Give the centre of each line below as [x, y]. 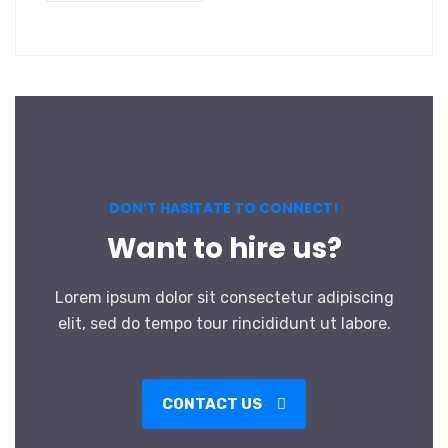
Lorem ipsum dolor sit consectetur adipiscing [224, 297]
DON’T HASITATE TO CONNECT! [224, 208]
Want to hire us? [224, 248]
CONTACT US [213, 404]
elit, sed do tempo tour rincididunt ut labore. [224, 323]
